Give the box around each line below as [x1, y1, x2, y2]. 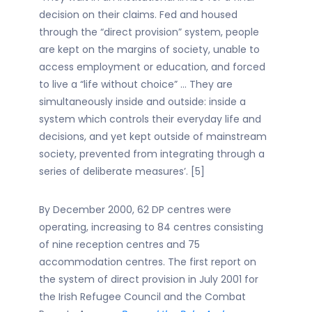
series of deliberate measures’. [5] [39, 164, 205, 178]
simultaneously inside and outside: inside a [39, 95, 246, 109]
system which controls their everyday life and [39, 112, 261, 126]
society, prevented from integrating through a [39, 147, 265, 161]
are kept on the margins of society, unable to [39, 42, 260, 56]
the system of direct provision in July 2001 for [39, 272, 258, 286]
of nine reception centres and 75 [39, 237, 200, 251]
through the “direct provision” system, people [39, 25, 259, 39]
